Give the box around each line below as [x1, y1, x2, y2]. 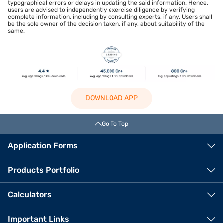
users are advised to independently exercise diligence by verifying [8, 6, 195, 13]
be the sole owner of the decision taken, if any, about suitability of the [8, 20, 205, 27]
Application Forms [8, 141, 78, 151]
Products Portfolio [8, 165, 79, 175]
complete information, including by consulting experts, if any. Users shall [8, 13, 212, 20]
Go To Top [102, 120, 128, 128]
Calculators [8, 190, 52, 200]
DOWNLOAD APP [85, 94, 138, 103]
